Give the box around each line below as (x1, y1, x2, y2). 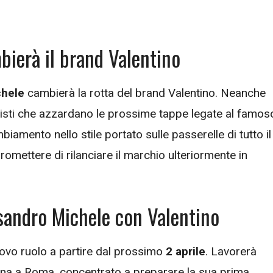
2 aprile (166, 244, 205, 258)
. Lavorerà (205, 244, 257, 258)
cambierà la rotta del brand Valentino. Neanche (24, 85, 266, 100)
